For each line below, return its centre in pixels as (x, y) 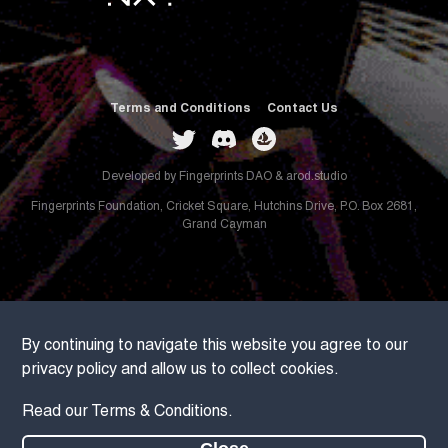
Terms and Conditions (180, 108)
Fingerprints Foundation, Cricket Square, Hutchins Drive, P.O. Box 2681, (224, 206)
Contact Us (302, 108)
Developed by (138, 176)
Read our (57, 410)
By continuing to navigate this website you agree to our (215, 344)
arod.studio (316, 176)
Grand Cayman (224, 224)
